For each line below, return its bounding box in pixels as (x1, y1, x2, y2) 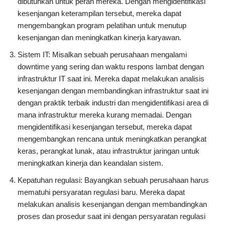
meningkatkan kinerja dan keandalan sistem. (18, 159, 163, 168)
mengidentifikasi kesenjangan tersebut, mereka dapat (18, 123, 192, 132)
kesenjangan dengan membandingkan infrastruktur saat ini (18, 86, 208, 95)
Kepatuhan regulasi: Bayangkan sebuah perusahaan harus (18, 176, 209, 185)
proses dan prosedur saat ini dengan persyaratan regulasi (18, 212, 205, 221)
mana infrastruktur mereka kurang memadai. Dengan (18, 110, 191, 120)
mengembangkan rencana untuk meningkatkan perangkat (18, 135, 206, 144)
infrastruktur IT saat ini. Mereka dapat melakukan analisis (18, 74, 204, 83)
